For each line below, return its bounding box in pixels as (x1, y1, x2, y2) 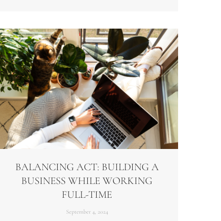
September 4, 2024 (66, 208, 108, 216)
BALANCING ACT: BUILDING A (15, 161, 159, 174)
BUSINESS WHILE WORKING (21, 175, 152, 187)
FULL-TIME (62, 188, 112, 201)
